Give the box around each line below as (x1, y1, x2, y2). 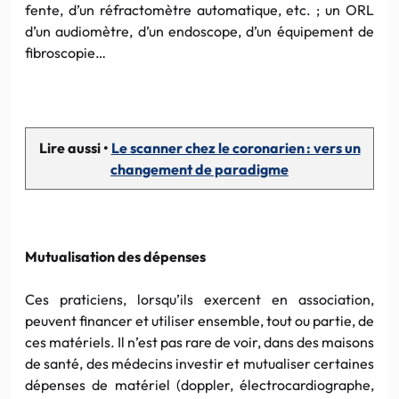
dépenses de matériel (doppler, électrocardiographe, (25, 375, 374, 394)
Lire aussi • (38, 138, 111, 157)
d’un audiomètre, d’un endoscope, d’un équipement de (25, 21, 374, 40)
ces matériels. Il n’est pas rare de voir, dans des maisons (25, 332, 374, 351)
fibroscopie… (25, 43, 106, 61)
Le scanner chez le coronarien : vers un (110, 138, 361, 157)
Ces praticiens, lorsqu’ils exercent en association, (25, 289, 374, 308)
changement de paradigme (110, 159, 289, 178)
